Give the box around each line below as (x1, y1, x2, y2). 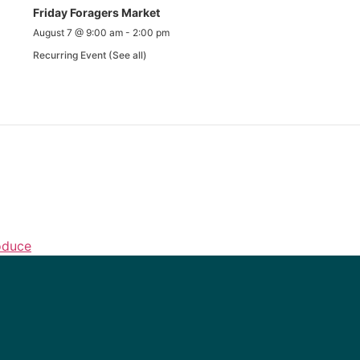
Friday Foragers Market (32, 6, 160, 20)
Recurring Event (32, 49, 108, 62)
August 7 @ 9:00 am (32, 27, 123, 39)
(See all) (108, 49, 147, 62)
